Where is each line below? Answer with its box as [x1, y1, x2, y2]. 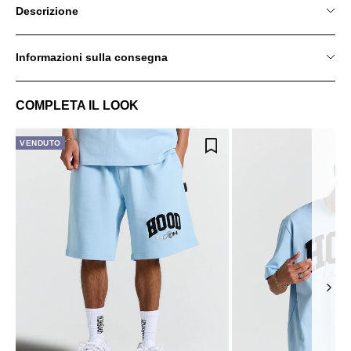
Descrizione [16, 4, 78, 17]
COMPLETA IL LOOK [16, 97, 139, 112]
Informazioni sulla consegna [16, 50, 168, 63]
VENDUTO [20, 138, 61, 147]
